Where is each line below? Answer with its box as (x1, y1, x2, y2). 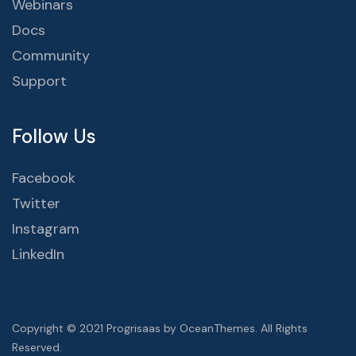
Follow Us (12, 123, 96, 149)
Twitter (12, 193, 60, 213)
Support (12, 71, 67, 91)
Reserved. (12, 339, 62, 354)
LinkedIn (12, 244, 64, 264)
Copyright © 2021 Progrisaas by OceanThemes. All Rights (12, 320, 308, 335)
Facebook (12, 168, 75, 188)
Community (12, 45, 90, 65)
